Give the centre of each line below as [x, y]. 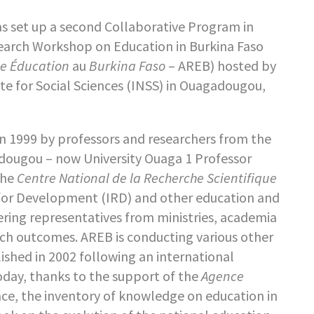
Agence [222, 276]
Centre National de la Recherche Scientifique [146, 178]
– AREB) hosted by [220, 66]
